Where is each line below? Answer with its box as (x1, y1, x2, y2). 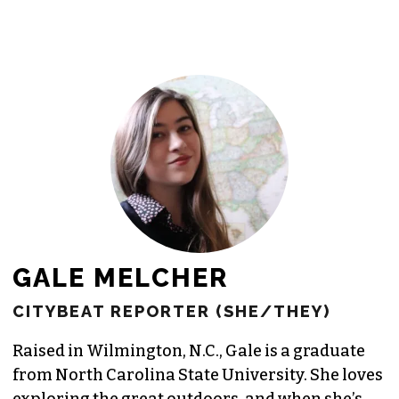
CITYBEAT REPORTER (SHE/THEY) (12, 302, 330, 322)
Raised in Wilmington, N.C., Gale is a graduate (12, 341, 365, 362)
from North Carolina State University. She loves (12, 365, 383, 386)
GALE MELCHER (12, 263, 228, 294)
